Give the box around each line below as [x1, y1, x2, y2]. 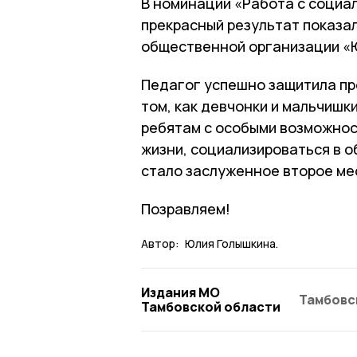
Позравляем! [141, 198, 230, 218]
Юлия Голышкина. [185, 235, 278, 251]
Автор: [141, 235, 179, 251]
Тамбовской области [141, 297, 280, 316]
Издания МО [141, 283, 220, 301]
